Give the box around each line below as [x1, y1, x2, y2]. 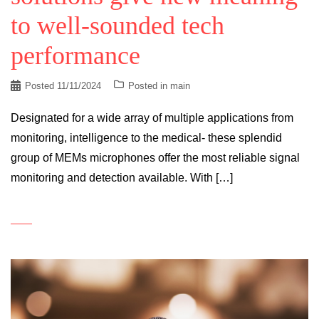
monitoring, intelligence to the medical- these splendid [11, 132, 282, 145]
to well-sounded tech [11, 11, 224, 41]
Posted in [128, 80, 170, 92]
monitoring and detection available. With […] [11, 172, 233, 184]
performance [11, 41, 140, 70]
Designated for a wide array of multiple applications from [11, 112, 293, 125]
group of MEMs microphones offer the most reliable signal [11, 152, 300, 164]
